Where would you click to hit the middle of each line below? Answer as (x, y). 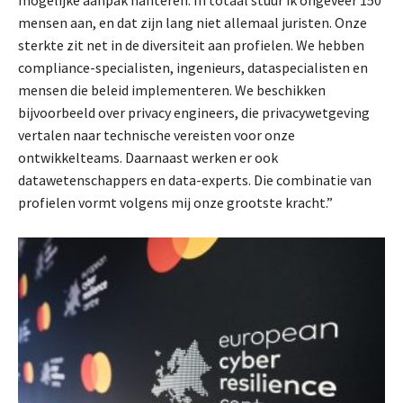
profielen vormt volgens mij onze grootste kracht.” (175, 202)
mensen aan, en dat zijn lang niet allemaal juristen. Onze (193, 22)
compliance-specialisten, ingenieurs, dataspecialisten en (193, 67)
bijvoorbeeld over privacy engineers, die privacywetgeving (194, 112)
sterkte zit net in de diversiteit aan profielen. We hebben (191, 45)
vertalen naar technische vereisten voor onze (157, 134)
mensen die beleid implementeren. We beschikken (172, 90)
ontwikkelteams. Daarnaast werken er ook (148, 157)
